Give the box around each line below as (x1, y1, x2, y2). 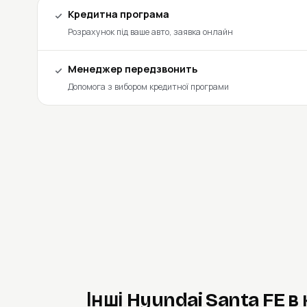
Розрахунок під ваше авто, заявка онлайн (67, 26, 233, 38)
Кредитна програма (67, 8, 169, 21)
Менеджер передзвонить (67, 62, 197, 76)
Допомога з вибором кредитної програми (67, 81, 229, 93)
